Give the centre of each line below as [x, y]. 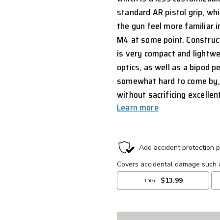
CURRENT [137, 144]
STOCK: [133, 155]
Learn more [138, 108]
